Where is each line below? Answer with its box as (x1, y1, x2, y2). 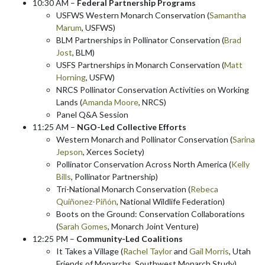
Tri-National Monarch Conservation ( (56, 183, 190, 194)
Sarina (232, 134, 255, 144)
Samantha (209, 9, 246, 20)
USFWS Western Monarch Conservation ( (56, 9, 209, 20)
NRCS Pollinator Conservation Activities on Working (56, 84, 249, 95)
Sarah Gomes (59, 221, 108, 231)
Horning (56, 72, 86, 82)
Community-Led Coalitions (76, 233, 183, 244)
